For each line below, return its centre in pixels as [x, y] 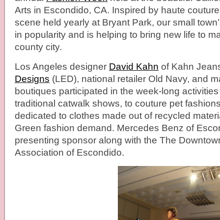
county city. [38, 47]
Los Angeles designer [62, 67]
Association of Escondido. [69, 152]
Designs [32, 79]
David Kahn [134, 67]
